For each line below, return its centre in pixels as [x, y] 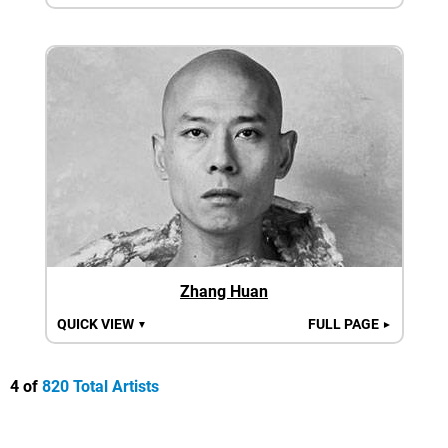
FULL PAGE [344, 324]
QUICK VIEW [96, 324]
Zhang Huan [224, 291]
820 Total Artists [100, 386]
